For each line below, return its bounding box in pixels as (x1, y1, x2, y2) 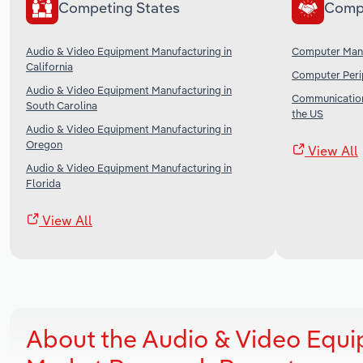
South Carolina (26, 98, 97, 112)
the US (292, 106, 323, 120)
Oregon (26, 137, 62, 151)
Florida (26, 176, 61, 190)
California (26, 59, 73, 73)
